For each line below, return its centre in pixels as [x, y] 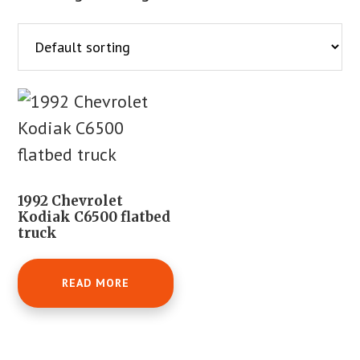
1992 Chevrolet [71, 200]
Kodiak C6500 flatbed [94, 217]
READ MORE [96, 283]
